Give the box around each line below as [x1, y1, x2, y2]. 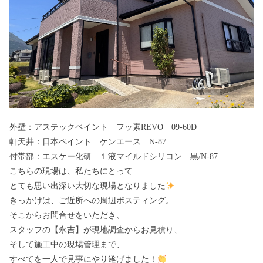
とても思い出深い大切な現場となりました [9, 181, 166, 191]
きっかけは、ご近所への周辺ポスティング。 [9, 196, 174, 205]
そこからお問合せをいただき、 [9, 211, 124, 220]
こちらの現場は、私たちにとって [9, 167, 133, 176]
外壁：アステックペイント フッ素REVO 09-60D [9, 123, 197, 132]
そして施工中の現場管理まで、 [9, 240, 124, 249]
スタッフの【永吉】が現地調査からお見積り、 [9, 225, 182, 235]
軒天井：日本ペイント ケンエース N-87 [9, 137, 166, 147]
